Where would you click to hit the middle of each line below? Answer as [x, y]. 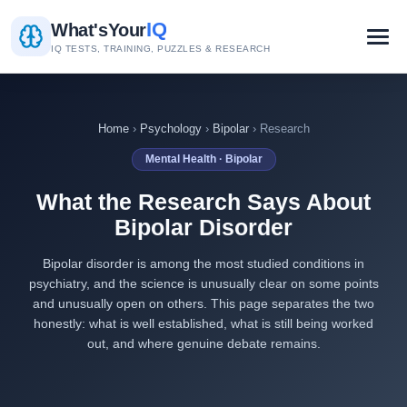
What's [79, 30]
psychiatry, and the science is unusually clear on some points [203, 284]
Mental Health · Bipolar [203, 159]
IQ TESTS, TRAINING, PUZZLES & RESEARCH [160, 49]
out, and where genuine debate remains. [203, 344]
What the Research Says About [203, 203]
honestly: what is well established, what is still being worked [203, 324]
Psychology [170, 129]
